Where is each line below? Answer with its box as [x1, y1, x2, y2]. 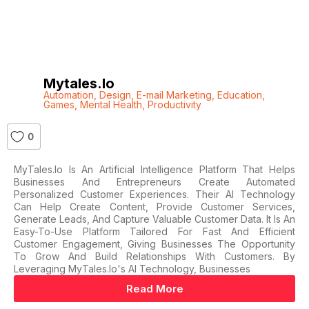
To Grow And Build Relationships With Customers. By [14, 250, 295, 262]
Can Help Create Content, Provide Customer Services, [14, 201, 295, 212]
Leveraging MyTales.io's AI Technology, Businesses [14, 263, 250, 275]
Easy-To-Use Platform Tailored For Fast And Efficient [14, 226, 295, 237]
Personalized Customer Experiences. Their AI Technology [14, 188, 295, 200]
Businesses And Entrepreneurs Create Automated [14, 176, 295, 188]
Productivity [147, 99, 201, 110]
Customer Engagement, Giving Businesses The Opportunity [14, 238, 295, 250]
